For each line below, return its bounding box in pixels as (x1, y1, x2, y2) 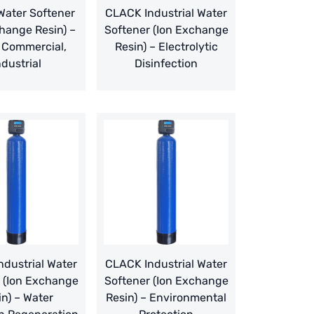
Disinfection (135, 57, 198, 71)
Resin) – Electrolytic (114, 40, 218, 54)
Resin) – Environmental (106, 291, 226, 305)
